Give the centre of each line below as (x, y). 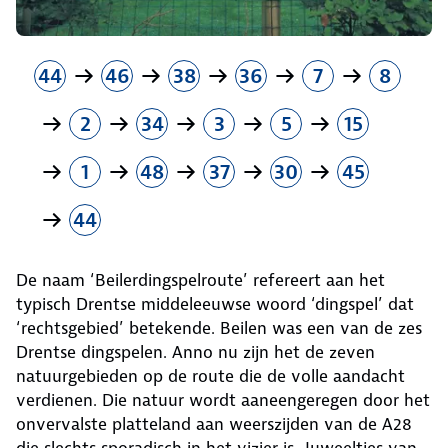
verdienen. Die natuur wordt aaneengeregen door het (223, 400)
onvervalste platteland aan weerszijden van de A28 (214, 424)
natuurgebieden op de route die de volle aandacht (210, 376)
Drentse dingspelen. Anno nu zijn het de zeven (198, 352)
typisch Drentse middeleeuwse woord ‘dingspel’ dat (217, 304)
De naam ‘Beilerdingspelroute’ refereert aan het (200, 280)
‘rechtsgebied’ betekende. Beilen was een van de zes (219, 328)
